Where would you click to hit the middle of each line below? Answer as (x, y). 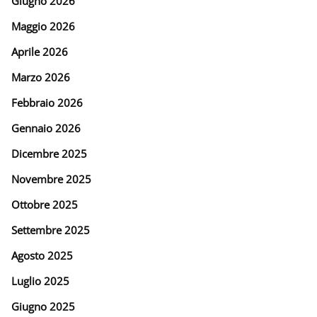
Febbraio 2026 (47, 103)
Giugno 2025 (43, 306)
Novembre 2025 (51, 179)
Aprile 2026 (40, 52)
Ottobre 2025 (45, 204)
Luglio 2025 (40, 281)
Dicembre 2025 (49, 154)
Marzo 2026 (41, 77)
